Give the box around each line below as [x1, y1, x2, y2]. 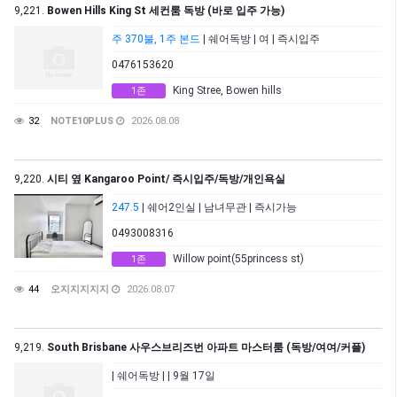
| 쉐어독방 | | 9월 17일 [112, 370, 215, 383]
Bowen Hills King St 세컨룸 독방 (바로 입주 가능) [47, 4, 284, 18]
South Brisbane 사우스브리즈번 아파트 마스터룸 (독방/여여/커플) [47, 341, 365, 354]
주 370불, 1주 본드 [112, 33, 200, 46]
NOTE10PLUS [51, 115, 113, 128]
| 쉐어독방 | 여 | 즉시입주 [200, 33, 320, 46]
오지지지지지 [51, 284, 109, 296]
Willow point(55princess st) [173, 253, 304, 266]
